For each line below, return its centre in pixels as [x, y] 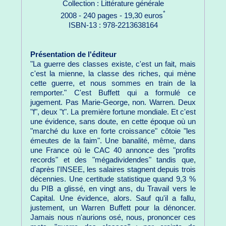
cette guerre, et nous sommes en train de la [113, 83]
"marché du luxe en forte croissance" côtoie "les [113, 131]
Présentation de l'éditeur [73, 55]
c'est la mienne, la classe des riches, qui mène [113, 74]
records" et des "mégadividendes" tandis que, [113, 160]
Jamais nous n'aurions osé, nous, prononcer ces [113, 218]
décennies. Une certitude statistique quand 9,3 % [113, 179]
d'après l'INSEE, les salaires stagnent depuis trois [113, 170]
